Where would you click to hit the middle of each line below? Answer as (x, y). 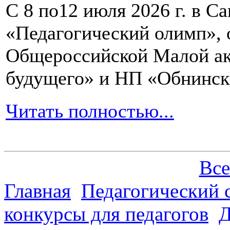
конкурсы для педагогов (106, 214)
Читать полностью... (90, 111)
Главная (37, 190)
